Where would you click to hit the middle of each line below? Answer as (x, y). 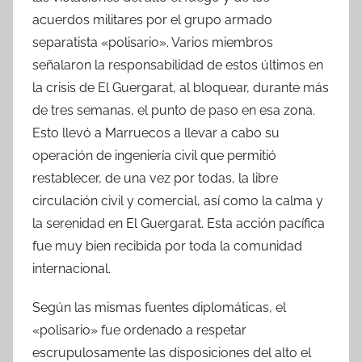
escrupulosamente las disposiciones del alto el (172, 352)
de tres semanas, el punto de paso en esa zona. (174, 110)
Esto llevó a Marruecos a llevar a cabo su (156, 133)
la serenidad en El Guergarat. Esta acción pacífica (179, 223)
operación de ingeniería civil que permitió (154, 155)
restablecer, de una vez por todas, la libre (155, 178)
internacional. (72, 268)
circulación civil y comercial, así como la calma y (178, 200)
